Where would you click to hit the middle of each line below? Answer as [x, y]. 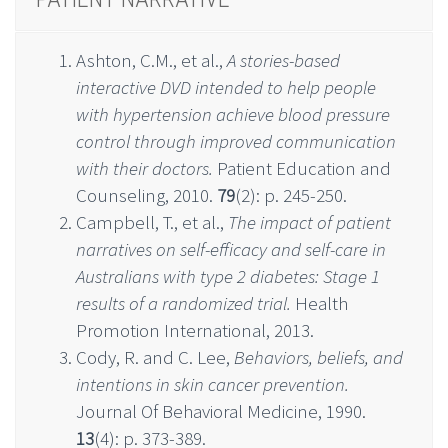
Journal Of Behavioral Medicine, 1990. [221, 410]
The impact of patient [309, 221]
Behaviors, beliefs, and [318, 356]
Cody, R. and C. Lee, [155, 356]
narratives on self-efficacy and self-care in [231, 248]
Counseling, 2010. [146, 194]
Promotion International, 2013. [195, 329]
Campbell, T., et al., [152, 221]
